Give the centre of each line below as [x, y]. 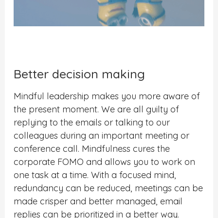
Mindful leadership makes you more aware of [107, 96]
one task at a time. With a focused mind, [95, 175]
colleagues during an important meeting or [102, 136]
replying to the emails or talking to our [92, 123]
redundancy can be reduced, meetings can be [109, 188]
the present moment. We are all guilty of [97, 109]
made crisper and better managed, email [98, 201]
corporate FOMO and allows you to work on [105, 162]
